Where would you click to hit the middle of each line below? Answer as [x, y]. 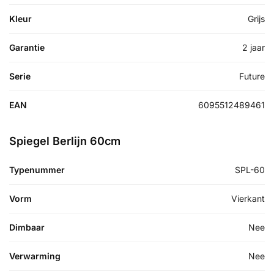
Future [252, 76]
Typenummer [37, 170]
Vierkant [248, 199]
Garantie [27, 48]
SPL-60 [250, 170]
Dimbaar [27, 228]
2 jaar [254, 48]
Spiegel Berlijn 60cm [65, 141]
